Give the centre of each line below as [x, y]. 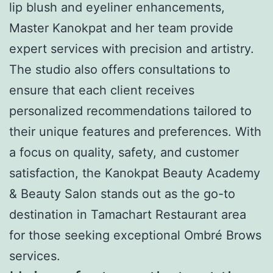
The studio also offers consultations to [120, 69]
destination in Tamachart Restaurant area [128, 214]
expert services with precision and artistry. [132, 48]
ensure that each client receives [102, 90]
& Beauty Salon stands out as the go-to [122, 193]
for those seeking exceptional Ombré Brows [135, 235]
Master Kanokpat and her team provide [121, 28]
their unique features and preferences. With [135, 131]
